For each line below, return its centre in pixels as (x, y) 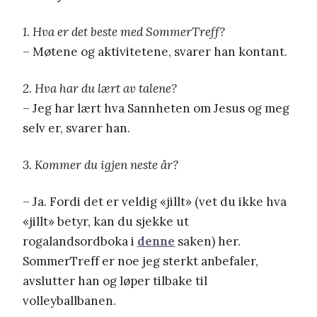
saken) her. (208, 242)
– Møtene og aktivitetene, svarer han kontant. (155, 52)
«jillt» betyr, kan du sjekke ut (106, 222)
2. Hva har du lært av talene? (100, 89)
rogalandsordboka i (80, 242)
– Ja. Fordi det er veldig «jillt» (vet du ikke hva (155, 202)
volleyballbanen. (69, 301)
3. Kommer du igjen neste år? (100, 165)
